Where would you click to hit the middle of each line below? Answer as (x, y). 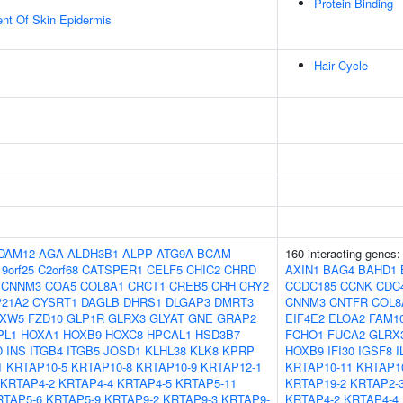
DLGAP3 (188, 302)
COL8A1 (102, 286)
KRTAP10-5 (37, 367)
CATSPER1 (112, 269)
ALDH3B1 (93, 253)
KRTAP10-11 (319, 367)
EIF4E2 (305, 318)
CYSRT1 (55, 302)
